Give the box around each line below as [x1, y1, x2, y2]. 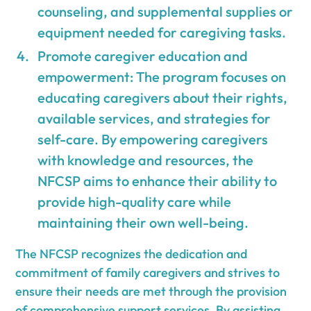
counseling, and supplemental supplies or [37, 2, 294, 20]
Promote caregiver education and [37, 47, 249, 65]
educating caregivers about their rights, [37, 88, 288, 106]
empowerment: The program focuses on [37, 67, 287, 85]
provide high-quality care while [37, 192, 232, 210]
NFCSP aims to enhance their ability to [37, 171, 278, 190]
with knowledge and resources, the [37, 151, 254, 169]
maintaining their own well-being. [37, 213, 249, 231]
